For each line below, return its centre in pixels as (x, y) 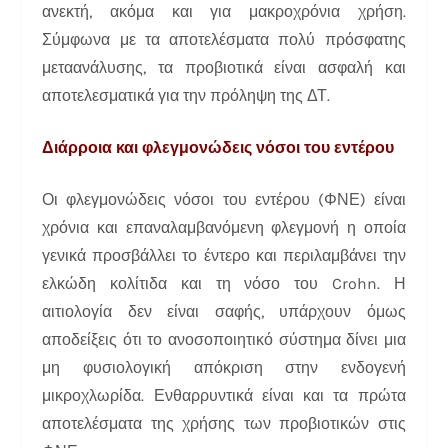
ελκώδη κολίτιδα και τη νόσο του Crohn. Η (224, 283)
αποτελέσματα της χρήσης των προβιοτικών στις (224, 423)
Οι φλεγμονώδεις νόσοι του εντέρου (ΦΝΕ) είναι (224, 199)
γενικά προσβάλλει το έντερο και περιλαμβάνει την (224, 255)
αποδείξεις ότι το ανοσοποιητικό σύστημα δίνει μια (224, 339)
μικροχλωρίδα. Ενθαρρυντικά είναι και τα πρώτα (224, 395)
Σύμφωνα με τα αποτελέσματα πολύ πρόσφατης (224, 39)
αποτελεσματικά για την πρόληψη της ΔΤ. (186, 95)
